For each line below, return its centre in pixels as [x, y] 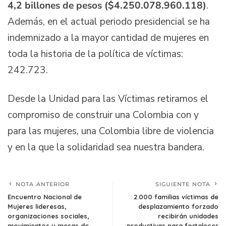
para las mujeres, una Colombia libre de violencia [111, 131]
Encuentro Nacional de [45, 196]
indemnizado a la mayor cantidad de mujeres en [108, 38]
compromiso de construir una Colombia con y [103, 115]
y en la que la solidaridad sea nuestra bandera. [106, 148]
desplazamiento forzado [178, 206]
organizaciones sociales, [48, 216]
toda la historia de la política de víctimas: [95, 54]
